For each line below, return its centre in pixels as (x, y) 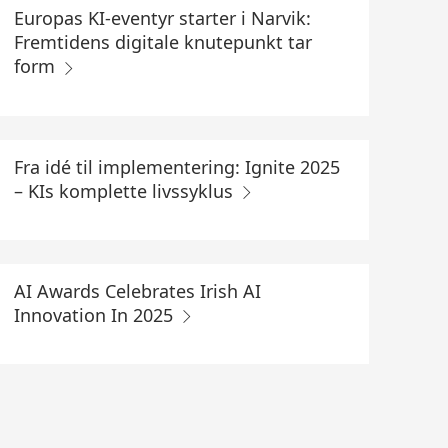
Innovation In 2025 (95, 314)
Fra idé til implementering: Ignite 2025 (176, 166)
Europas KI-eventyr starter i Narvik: (162, 18)
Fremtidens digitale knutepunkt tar (162, 42)
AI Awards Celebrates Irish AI (137, 290)
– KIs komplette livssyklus (125, 190)
